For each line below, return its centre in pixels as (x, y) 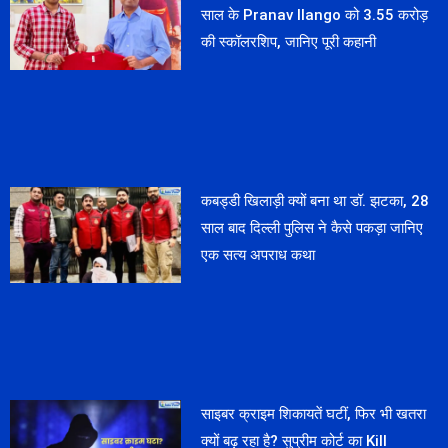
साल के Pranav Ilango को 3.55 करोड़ (315, 14)
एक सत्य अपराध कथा (258, 254)
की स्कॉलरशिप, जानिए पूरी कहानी (289, 41)
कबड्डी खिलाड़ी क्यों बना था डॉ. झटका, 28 (315, 200)
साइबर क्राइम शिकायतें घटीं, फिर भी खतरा (314, 413)
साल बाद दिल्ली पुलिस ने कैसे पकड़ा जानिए (312, 227)
